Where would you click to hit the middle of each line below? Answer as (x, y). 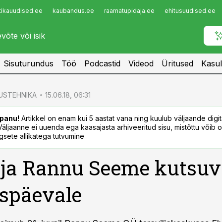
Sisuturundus (28, 63)
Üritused (177, 63)
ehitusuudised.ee (190, 11)
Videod (141, 63)
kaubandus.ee (73, 11)
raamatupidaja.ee (129, 11)
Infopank (28, 13)
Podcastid (102, 63)
